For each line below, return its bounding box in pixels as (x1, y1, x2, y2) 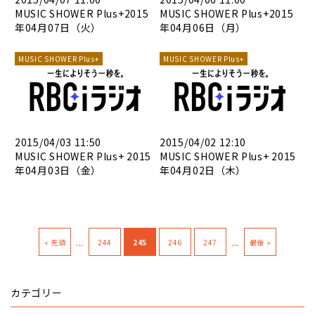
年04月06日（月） (160, 20, 246, 35)
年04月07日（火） (15, 20, 101, 35)
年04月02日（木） (160, 163, 246, 177)
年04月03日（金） (15, 163, 101, 177)
